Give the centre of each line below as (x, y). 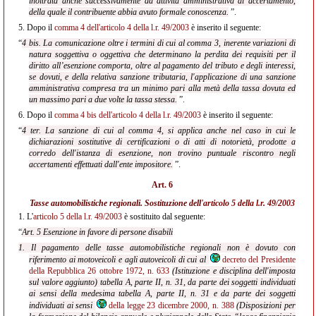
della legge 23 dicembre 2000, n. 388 (171, 305)
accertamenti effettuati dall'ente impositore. (101, 164)
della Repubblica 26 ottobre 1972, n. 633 (99, 271)
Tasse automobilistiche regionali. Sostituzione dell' (116, 203)
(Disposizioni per (266, 305)
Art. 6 (162, 185)
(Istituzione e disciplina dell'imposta (234, 271)
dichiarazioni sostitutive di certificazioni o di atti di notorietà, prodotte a (162, 142)
